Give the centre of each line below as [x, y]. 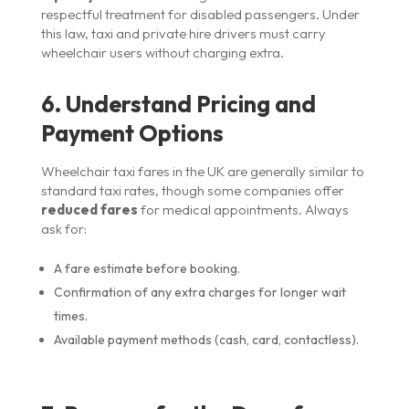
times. [70, 315]
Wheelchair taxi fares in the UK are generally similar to [202, 171]
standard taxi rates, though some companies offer [192, 190]
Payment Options [132, 133]
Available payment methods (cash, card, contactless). [206, 339]
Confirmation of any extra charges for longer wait [199, 292]
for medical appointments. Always [243, 209]
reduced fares [89, 209]
